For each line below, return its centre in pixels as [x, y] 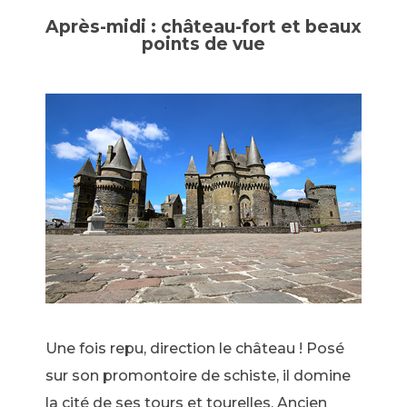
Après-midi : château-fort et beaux [203, 26]
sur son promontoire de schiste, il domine [198, 376]
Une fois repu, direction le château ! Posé [195, 349]
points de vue [203, 44]
